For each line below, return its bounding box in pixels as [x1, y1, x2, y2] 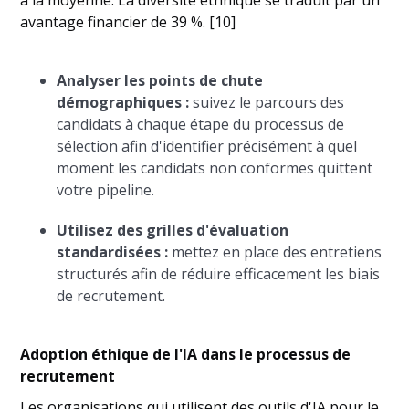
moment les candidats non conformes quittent [57, 158, 373, 179]
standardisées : [57, 242, 169, 263]
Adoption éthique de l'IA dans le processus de [20, 344, 351, 365]
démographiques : [57, 92, 190, 113]
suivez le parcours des [189, 92, 345, 113]
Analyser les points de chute [57, 70, 264, 91]
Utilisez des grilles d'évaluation [57, 220, 289, 241]
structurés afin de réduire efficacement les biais [57, 264, 381, 285]
